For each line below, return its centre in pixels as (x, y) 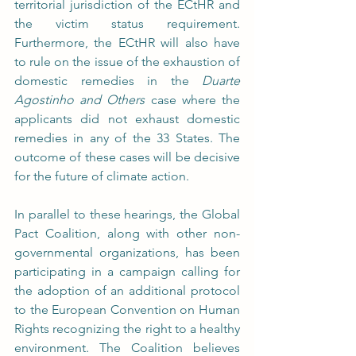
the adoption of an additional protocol (127, 290)
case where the (195, 100)
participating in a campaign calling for (127, 271)
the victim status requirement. (127, 23)
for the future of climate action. (102, 176)
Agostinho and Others (83, 100)
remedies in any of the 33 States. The (127, 138)
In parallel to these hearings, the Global (127, 214)
